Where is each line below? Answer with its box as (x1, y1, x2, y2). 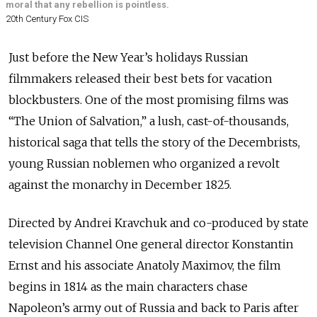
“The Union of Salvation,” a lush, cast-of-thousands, (8, 114, 289, 129)
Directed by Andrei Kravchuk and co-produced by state (8, 216, 309, 231)
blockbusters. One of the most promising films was (8, 93, 289, 108)
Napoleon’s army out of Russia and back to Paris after (8, 301, 299, 316)
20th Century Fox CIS (6, 13, 88, 25)
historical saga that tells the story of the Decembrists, (8, 135, 300, 150)
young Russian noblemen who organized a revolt (8, 156, 279, 171)
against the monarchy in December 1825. (8, 178, 231, 192)
